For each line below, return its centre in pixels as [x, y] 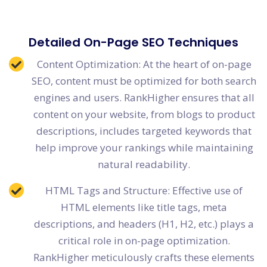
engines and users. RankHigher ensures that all [144, 98]
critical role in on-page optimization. [144, 241]
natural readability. [144, 164]
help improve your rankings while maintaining [144, 148]
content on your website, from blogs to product [144, 114]
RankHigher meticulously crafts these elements [144, 257]
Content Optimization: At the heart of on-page [144, 64]
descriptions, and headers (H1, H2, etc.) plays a [144, 224]
